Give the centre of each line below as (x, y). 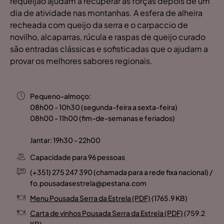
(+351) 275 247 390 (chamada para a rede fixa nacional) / (121, 172)
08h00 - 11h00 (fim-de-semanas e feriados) (102, 118)
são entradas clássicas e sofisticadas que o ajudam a (109, 48)
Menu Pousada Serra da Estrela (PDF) (90, 198)
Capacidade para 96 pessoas (77, 157)
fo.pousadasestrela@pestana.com (88, 183)
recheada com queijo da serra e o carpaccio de (99, 24)
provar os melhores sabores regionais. (81, 60)
